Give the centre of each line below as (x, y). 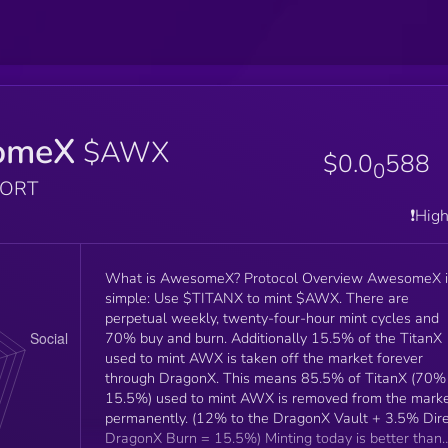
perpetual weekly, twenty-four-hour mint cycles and (271, 317)
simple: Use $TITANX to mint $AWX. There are (225, 297)
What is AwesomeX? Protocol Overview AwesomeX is (235, 277)
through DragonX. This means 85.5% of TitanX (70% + (163, 377)
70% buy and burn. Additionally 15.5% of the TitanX (167, 337)
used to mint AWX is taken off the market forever (263, 357)
